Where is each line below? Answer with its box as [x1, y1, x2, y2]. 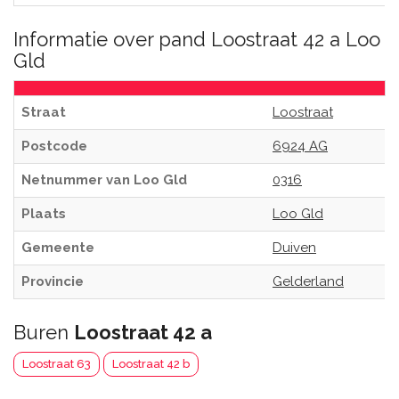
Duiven [273, 240, 316, 256]
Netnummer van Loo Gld [21, 172, 187, 188]
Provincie [21, 273, 84, 289]
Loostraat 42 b [112, 357, 190, 370]
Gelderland [273, 273, 344, 289]
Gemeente [21, 240, 94, 256]
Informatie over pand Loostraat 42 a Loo [13, 28, 380, 51]
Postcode [21, 138, 87, 154]
